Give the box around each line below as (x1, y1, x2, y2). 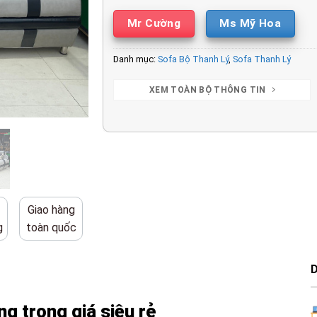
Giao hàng (27, 202, 75, 217)
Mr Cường (127, 16, 181, 30)
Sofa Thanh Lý (233, 54, 292, 65)
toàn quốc (25, 220, 76, 234)
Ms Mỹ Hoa (219, 16, 282, 30)
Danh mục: (113, 54, 158, 65)
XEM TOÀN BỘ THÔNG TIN (149, 85, 266, 96)
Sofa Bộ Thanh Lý (158, 54, 229, 65)
